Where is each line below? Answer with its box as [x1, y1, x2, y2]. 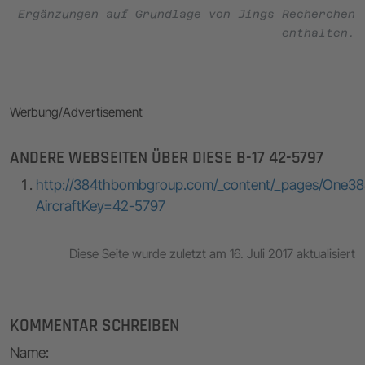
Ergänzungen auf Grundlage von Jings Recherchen [18, 7, 355, 20]
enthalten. [282, 25, 355, 39]
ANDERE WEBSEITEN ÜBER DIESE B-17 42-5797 [10, 147, 323, 169]
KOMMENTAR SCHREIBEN [10, 314, 179, 336]
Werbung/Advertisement [10, 103, 143, 120]
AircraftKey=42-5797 [36, 196, 165, 214]
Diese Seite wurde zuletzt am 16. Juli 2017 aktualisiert [69, 245, 355, 262]
